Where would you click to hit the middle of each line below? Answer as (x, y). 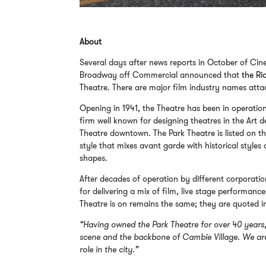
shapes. (94, 158)
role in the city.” (109, 249)
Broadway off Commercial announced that (161, 75)
